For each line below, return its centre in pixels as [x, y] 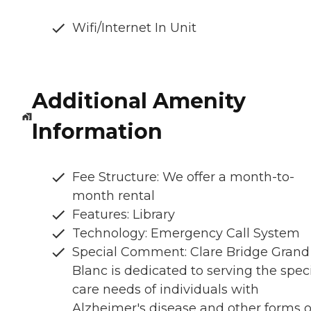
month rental [114, 196]
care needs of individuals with [166, 290]
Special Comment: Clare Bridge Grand [191, 252]
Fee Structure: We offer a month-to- [183, 177]
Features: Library [124, 215]
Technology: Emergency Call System [186, 234]
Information [97, 132]
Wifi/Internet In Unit [134, 28]
